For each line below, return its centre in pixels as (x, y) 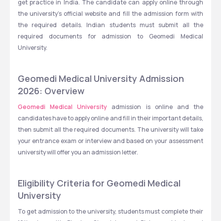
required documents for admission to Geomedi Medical (110, 36)
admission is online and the (155, 107)
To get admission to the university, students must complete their (110, 211)
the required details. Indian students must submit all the (110, 25)
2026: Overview (51, 91)
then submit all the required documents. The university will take (110, 129)
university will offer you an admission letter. (78, 152)
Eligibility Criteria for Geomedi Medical (99, 183)
